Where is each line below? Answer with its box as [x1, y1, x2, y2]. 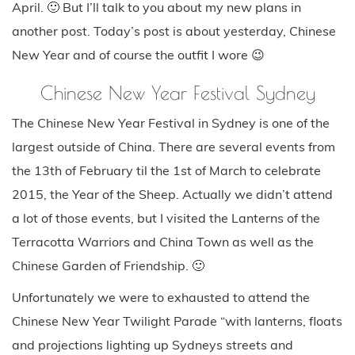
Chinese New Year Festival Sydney [40, 81, 315, 104]
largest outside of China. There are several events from [12, 138, 335, 155]
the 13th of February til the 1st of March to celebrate [12, 162, 321, 178]
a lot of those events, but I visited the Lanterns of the [12, 209, 320, 226]
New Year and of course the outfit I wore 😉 [12, 46, 265, 63]
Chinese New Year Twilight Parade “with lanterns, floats [12, 312, 342, 329]
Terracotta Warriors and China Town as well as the [12, 233, 314, 250]
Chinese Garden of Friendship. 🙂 [12, 257, 204, 273]
